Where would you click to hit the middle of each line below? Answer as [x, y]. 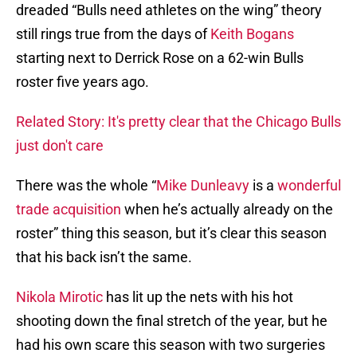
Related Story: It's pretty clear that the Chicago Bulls [178, 122]
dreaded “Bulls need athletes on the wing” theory [169, 10]
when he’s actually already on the [227, 210]
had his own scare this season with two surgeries [171, 345]
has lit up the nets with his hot [198, 297]
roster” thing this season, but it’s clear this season [171, 233]
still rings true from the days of [113, 34]
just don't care [60, 146]
